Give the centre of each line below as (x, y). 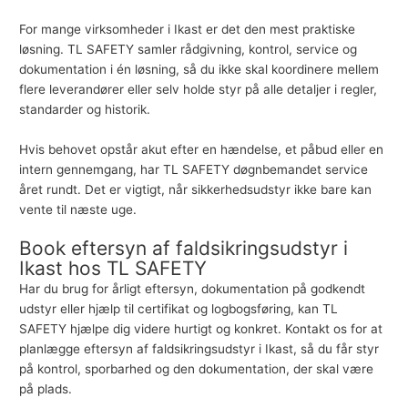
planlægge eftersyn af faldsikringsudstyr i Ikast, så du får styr (199, 349)
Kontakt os (316, 329)
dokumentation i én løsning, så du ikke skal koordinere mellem (199, 69)
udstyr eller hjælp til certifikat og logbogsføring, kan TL (179, 309)
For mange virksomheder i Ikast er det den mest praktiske (188, 29)
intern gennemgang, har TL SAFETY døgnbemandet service (194, 169)
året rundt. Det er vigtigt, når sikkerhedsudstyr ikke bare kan (196, 189)
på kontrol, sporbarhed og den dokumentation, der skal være (197, 369)
